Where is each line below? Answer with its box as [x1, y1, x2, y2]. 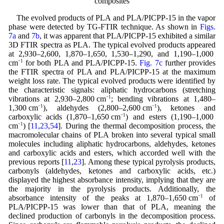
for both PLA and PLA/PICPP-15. [22, 58, 140, 67]
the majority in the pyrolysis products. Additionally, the [8, 184, 216, 193]
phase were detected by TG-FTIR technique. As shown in [8, 22, 200, 31]
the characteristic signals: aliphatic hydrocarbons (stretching [8, 85, 216, 94]
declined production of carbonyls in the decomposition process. [8, 211, 216, 220]
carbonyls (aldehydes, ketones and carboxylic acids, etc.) [8, 166, 216, 175]
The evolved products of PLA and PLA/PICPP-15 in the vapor [16, 13, 216, 22]
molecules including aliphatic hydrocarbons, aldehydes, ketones [8, 139, 216, 148]
